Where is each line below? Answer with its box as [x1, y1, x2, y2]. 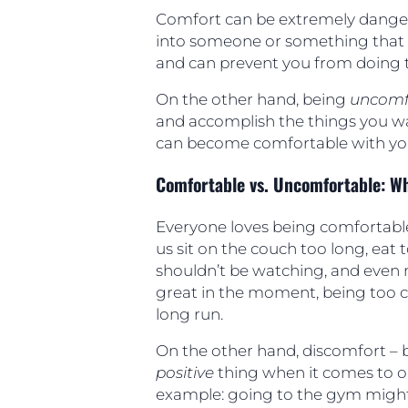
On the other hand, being [156, 90, 351, 109]
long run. [156, 304, 224, 323]
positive [156, 363, 215, 382]
